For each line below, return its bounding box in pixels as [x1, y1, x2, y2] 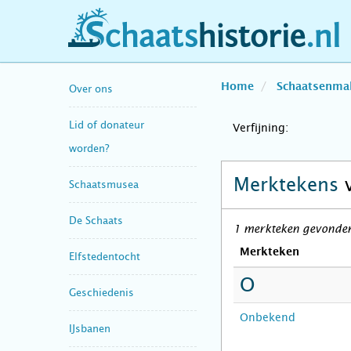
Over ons [69, 82, 113, 95]
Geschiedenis [69, 286, 134, 299]
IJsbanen [69, 322, 110, 335]
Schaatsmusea [69, 178, 139, 190]
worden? [69, 142, 109, 154]
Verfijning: [233, 121, 288, 134]
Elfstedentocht [69, 250, 140, 262]
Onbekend [240, 311, 295, 324]
